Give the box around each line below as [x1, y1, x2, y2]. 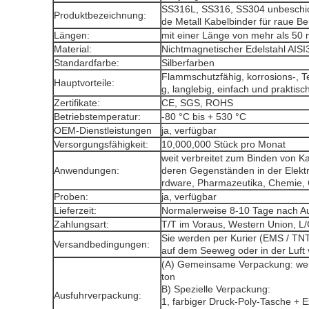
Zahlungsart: [54, 219, 109, 230]
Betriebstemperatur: [54, 111, 141, 122]
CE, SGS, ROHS [161, 97, 233, 108]
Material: [54, 43, 92, 54]
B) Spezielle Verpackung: [161, 283, 270, 295]
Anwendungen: [54, 165, 119, 176]
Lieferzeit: [54, 205, 97, 216]
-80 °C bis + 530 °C [161, 111, 246, 122]
